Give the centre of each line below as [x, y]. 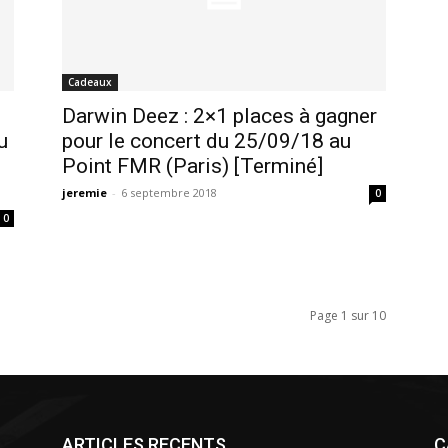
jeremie [84, 192]
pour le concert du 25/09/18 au [206, 140]
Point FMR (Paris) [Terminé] [192, 165]
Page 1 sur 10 [348, 315]
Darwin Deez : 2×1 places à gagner [219, 115]
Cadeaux [90, 81]
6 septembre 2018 [169, 192]
